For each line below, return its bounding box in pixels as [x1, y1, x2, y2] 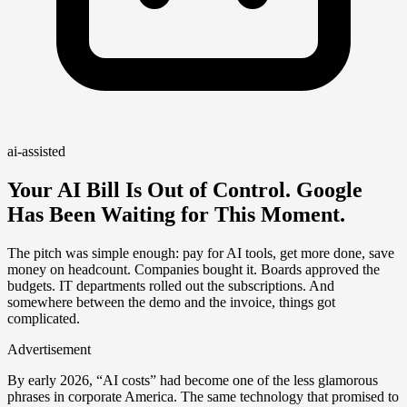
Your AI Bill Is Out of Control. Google [7, 178, 362, 203]
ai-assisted [7, 144, 65, 160]
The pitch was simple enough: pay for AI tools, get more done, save [7, 245, 394, 262]
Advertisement [7, 342, 91, 358]
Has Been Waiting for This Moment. [7, 203, 345, 227]
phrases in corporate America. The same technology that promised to [7, 389, 399, 405]
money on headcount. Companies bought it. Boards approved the [7, 262, 380, 278]
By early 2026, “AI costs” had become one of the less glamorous [7, 372, 378, 389]
